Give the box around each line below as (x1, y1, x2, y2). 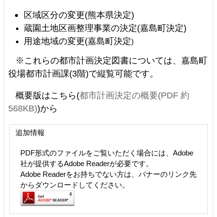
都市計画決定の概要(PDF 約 (79, 90, 189, 100)
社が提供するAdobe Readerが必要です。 (20, 159, 153, 168)
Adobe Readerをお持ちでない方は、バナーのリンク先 (20, 170, 197, 178)
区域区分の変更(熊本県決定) (24, 9, 135, 20)
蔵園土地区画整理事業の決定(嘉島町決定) (24, 22, 187, 33)
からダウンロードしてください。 (20, 180, 129, 189)
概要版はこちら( (15, 90, 79, 100)
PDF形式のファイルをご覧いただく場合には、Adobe (20, 148, 193, 157)
